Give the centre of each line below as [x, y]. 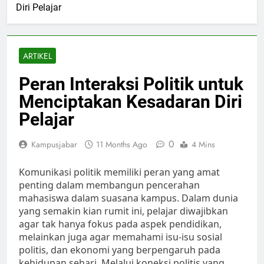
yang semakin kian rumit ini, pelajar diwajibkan [123, 211]
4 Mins [203, 145]
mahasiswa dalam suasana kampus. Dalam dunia [128, 198]
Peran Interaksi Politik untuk [131, 84]
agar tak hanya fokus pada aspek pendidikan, [120, 224]
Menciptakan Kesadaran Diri [131, 102]
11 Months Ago [122, 145]
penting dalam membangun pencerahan [109, 185]
